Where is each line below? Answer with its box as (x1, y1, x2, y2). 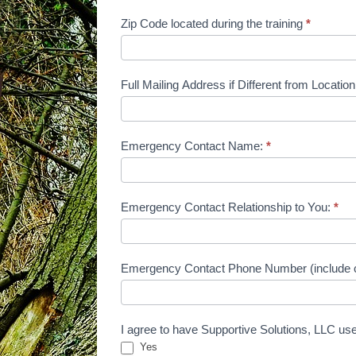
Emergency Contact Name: (121, 139, 266, 153)
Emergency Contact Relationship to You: (228, 200, 334, 214)
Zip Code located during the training (121, 17, 306, 30)
